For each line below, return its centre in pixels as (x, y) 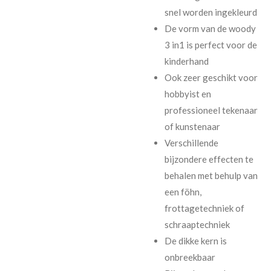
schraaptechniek (197, 225)
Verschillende (191, 143)
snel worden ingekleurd (211, 12)
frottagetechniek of (204, 208)
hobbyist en (188, 94)
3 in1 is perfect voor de (211, 45)
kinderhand (186, 61)
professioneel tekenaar (211, 110)
